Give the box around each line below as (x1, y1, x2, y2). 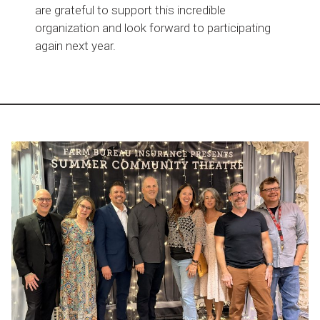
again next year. (35, 38, 116, 53)
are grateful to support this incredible (35, 2, 226, 17)
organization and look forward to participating (35, 20, 271, 35)
